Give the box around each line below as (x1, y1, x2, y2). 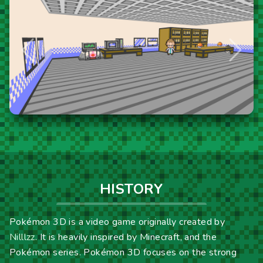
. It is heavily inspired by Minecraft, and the (35, 230, 217, 244)
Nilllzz (9, 230, 35, 244)
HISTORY (100, 179, 163, 198)
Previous (26, 50, 63, 63)
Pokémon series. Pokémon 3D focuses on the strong (9, 245, 237, 259)
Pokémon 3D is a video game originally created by (9, 215, 225, 228)
